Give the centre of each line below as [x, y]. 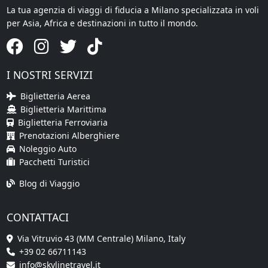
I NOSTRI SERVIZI [49, 74]
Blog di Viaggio [49, 183]
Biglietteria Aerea [55, 96]
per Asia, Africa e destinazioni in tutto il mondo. [102, 23]
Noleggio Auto [48, 148]
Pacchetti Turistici [54, 162]
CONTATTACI [37, 217]
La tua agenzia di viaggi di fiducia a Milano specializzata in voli [133, 10]
